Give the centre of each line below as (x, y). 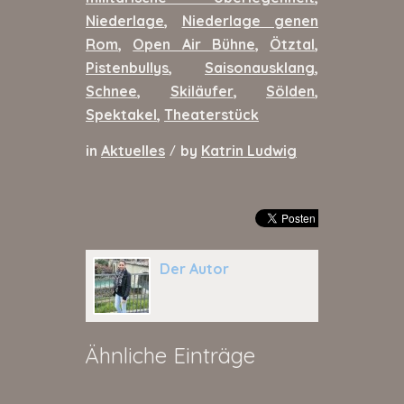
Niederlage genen (250, 21)
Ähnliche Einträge (170, 355)
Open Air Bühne (194, 45)
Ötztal (292, 45)
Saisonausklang (260, 68)
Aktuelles (133, 150)
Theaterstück (211, 115)
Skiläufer (202, 92)
